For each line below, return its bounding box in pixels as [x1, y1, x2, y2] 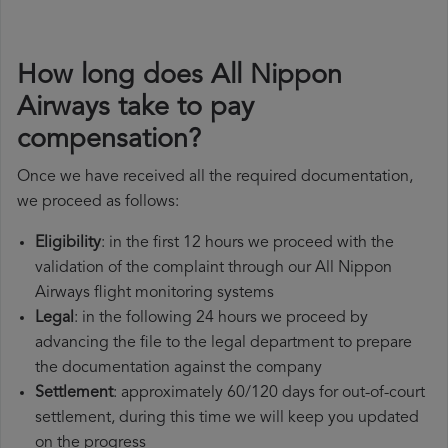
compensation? [17, 127, 201, 155]
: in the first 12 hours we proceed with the [101, 235, 394, 252]
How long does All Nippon [17, 63, 342, 91]
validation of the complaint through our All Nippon [35, 260, 392, 277]
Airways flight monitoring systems [35, 285, 274, 302]
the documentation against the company [35, 360, 322, 377]
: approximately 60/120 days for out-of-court [113, 385, 425, 402]
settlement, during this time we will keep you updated [35, 410, 419, 427]
